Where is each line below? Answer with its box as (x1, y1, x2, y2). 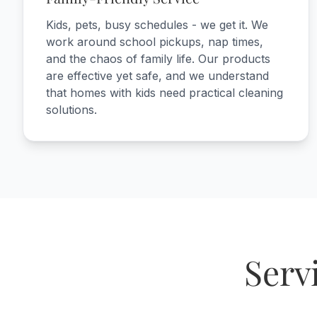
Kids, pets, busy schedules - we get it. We (46, 18, 268, 32)
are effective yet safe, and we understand (46, 69, 269, 83)
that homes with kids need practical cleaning (46, 86, 283, 100)
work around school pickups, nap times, (46, 35, 263, 49)
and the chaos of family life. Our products (46, 52, 270, 66)
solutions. (46, 103, 97, 117)
